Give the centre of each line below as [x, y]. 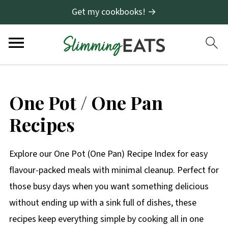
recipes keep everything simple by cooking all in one [106, 219]
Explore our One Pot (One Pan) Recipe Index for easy [108, 154]
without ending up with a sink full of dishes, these [103, 203]
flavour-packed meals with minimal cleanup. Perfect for [114, 170]
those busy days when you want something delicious [109, 187]
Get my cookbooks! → [114, 12]
